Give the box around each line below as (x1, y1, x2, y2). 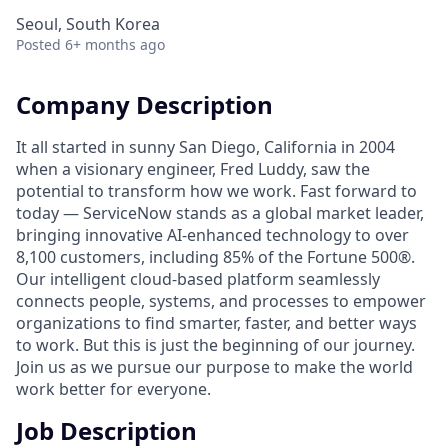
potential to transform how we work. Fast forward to (16, 179, 417, 202)
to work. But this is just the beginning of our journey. (16, 333, 415, 356)
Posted (16, 35, 61, 54)
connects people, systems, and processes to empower (16, 289, 426, 312)
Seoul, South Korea (16, 13, 160, 35)
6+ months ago (65, 35, 165, 54)
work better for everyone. (16, 377, 211, 400)
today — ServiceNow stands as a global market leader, (16, 201, 424, 224)
